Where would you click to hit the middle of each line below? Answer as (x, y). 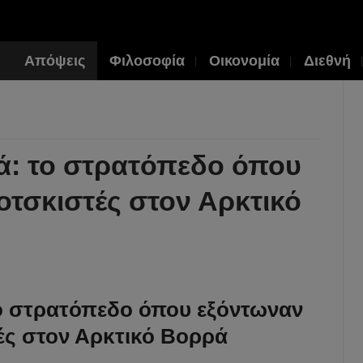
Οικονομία (244, 61)
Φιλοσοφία (147, 61)
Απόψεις (55, 61)
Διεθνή (327, 61)
